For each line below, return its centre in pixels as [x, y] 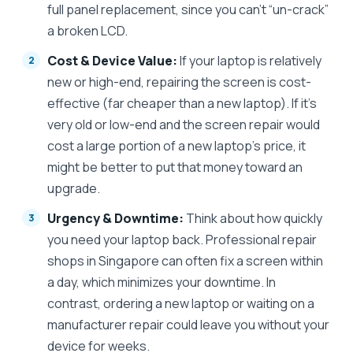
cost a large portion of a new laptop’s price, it [176, 145]
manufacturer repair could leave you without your [188, 324]
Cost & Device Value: [112, 60]
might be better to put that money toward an [175, 167]
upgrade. [74, 188]
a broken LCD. [87, 30]
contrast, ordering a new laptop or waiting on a [181, 303]
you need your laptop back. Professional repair [182, 239]
